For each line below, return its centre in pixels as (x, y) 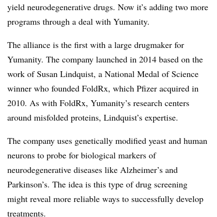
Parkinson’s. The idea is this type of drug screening (97, 184)
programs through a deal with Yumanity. (78, 21)
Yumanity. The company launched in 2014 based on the (105, 59)
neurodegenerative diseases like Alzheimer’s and (93, 169)
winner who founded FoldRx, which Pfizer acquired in (103, 88)
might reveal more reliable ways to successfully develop (105, 198)
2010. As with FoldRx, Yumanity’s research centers (98, 102)
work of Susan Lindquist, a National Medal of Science (103, 73)
